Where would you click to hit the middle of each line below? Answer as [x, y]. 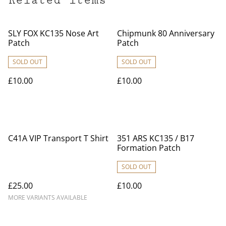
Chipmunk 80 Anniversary [166, 33]
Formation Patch [149, 148]
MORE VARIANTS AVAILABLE [48, 197]
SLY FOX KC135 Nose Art [53, 33]
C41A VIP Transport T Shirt [58, 138]
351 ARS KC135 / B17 [156, 138]
